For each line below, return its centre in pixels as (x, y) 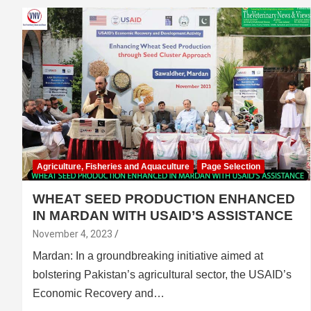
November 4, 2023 (73, 234)
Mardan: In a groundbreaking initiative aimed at (148, 255)
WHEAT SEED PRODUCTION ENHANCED (164, 199)
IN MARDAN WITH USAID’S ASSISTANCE (163, 215)
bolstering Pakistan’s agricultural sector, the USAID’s (162, 274)
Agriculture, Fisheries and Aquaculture (113, 166)
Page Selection (231, 166)
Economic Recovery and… (99, 293)
